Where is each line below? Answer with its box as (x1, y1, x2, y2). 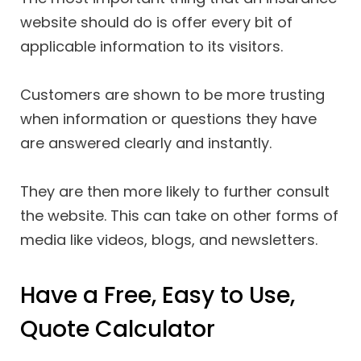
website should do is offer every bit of (20, 12, 293, 33)
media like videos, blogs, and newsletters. (20, 229, 317, 250)
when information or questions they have (20, 109, 317, 130)
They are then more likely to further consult (20, 180, 330, 201)
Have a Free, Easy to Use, (20, 280, 295, 312)
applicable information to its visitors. (20, 36, 283, 57)
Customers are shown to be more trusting (20, 85, 325, 106)
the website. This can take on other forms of (20, 205, 338, 226)
